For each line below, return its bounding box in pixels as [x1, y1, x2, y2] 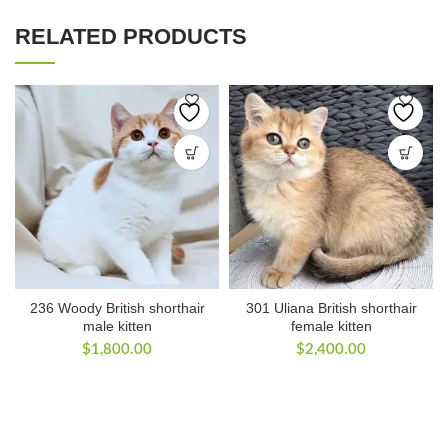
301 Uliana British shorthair [245, 300, 417, 317]
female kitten [290, 318, 372, 335]
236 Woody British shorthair [29, 300, 205, 317]
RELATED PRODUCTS [15, 24, 247, 50]
